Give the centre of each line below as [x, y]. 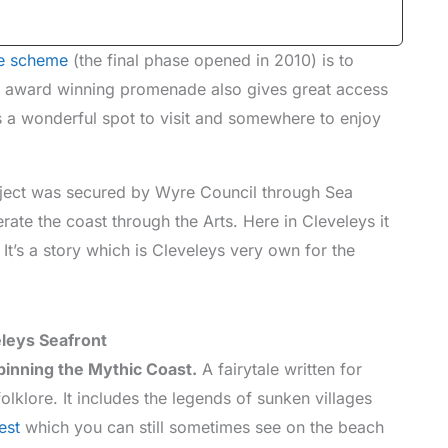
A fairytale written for [279, 368]
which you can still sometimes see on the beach [202, 426]
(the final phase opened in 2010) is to [211, 59]
